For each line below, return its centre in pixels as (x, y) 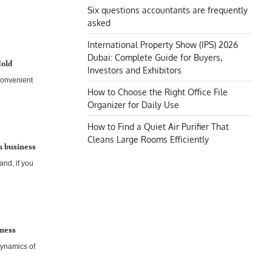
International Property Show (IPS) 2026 (163, 44)
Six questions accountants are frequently (168, 10)
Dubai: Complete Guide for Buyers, (155, 57)
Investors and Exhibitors (134, 70)
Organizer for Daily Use (133, 104)
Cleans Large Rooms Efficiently (148, 139)
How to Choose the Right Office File (158, 92)
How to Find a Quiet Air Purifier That (158, 126)
